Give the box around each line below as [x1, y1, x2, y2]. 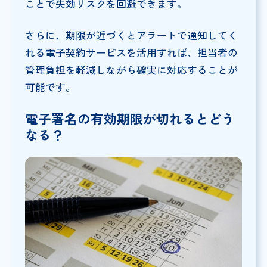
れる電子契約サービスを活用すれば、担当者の [24, 45, 238, 60]
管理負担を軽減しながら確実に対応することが [24, 63, 238, 77]
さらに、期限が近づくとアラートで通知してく [24, 28, 238, 43]
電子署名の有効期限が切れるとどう [24, 109, 235, 128]
